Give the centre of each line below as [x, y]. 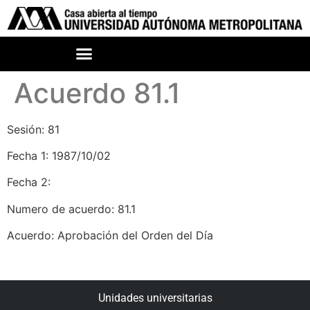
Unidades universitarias [155, 298]
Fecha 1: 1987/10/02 [59, 156]
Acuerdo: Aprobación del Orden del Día [110, 236]
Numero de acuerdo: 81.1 [71, 209]
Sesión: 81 [33, 129]
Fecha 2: [29, 182]
